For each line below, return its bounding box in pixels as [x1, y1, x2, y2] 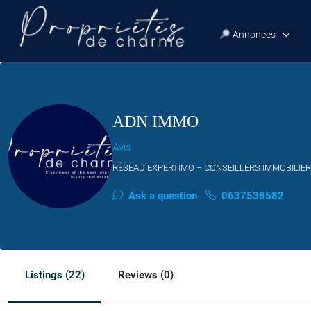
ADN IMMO [112, 112, 199, 131]
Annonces [230, 29, 276, 40]
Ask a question [126, 190, 197, 202]
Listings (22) [25, 269, 85, 281]
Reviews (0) [118, 269, 174, 281]
